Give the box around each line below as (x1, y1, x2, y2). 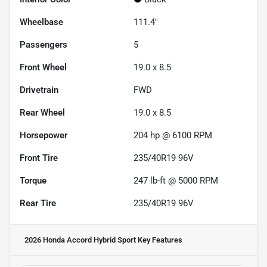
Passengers (20, 39, 67, 50)
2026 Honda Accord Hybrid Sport (24, 235, 136, 244)
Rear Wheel (20, 107, 65, 118)
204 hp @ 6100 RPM (133, 129, 212, 141)
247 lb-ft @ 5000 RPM (133, 175, 218, 186)
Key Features (136, 235, 182, 244)
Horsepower (20, 129, 67, 141)
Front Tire (20, 152, 58, 163)
